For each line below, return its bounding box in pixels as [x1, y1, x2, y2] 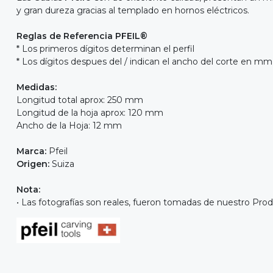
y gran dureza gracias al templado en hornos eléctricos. [16, 4, 249, 16]
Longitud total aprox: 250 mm [16, 94, 143, 105]
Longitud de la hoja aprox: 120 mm [16, 107, 163, 118]
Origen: [16, 158, 49, 169]
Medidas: [16, 81, 57, 93]
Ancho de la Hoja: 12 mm [16, 119, 122, 131]
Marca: [16, 145, 46, 157]
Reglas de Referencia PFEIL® [16, 30, 147, 41]
